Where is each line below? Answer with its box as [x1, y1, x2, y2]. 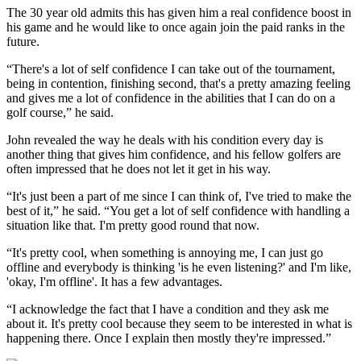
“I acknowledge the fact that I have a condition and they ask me [6, 301, 329, 316]
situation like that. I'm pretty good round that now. [6, 218, 259, 232]
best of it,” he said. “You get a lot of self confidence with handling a [6, 203, 350, 218]
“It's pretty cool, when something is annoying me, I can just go [6, 245, 323, 259]
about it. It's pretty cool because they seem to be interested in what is [6, 316, 352, 330]
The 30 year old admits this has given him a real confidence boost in [6, 5, 351, 19]
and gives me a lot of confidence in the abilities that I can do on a [6, 90, 335, 105]
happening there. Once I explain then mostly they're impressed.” [6, 330, 331, 345]
